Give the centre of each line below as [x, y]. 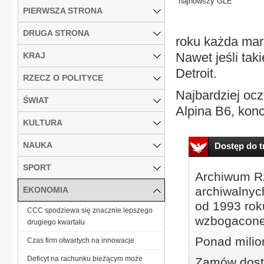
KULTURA [43, 122]
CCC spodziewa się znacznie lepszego [90, 210]
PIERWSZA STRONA [63, 10]
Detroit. [196, 73]
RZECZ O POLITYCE [63, 77]
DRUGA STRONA [56, 33]
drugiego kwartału [56, 222]
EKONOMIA [46, 189]
